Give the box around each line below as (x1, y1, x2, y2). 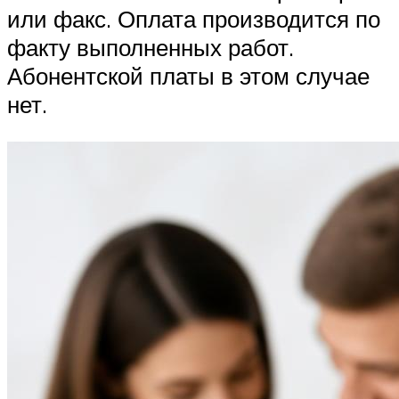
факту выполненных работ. (7, 33, 294, 62)
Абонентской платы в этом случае (7, 61, 370, 91)
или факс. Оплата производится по (7, 4, 380, 34)
